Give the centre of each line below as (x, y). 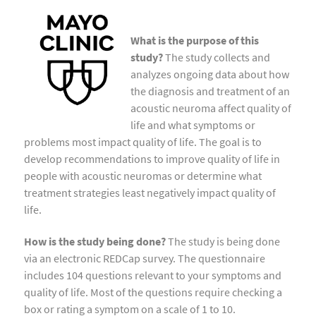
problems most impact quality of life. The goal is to (143, 141)
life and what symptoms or (193, 124)
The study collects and (217, 57)
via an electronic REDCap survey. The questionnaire (145, 258)
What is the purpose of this (195, 40)
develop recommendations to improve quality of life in (152, 158)
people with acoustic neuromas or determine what (143, 175)
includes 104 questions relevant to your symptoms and (153, 275)
